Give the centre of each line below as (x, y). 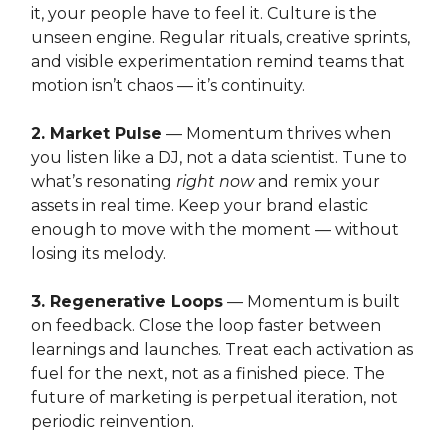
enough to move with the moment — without (215, 229)
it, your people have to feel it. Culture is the (204, 13)
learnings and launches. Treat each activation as (222, 349)
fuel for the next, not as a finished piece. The (208, 373)
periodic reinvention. (112, 421)
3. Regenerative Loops (127, 301)
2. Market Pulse (96, 133)
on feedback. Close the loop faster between (206, 325)
